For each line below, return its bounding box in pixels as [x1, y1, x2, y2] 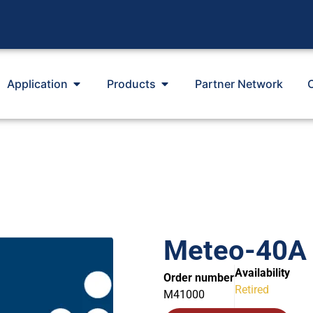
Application [6, 77, 68, 91]
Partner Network [194, 77, 283, 91]
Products [106, 77, 156, 91]
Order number [163, 271, 234, 285]
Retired [235, 283, 269, 296]
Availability [235, 266, 290, 279]
